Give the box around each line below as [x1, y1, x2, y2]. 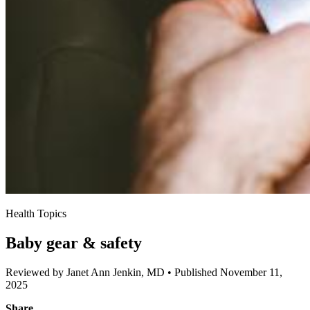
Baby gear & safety [6, 234, 142, 253]
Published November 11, [172, 266, 282, 278]
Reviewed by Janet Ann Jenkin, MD [6, 266, 167, 278]
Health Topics [6, 208, 66, 220]
